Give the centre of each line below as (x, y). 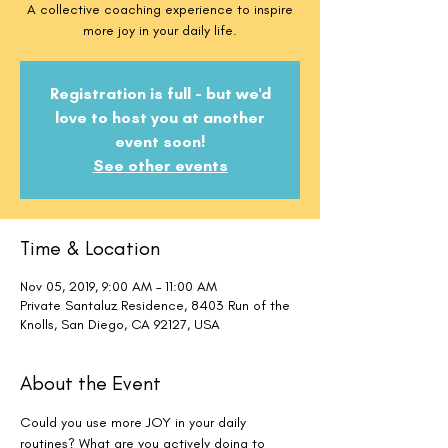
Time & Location (90, 248)
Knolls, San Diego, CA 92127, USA (120, 324)
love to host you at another (160, 117)
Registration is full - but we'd (160, 93)
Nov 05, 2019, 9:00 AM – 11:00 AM (118, 286)
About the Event (90, 383)
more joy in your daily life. (160, 30)
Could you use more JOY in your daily (135, 422)
